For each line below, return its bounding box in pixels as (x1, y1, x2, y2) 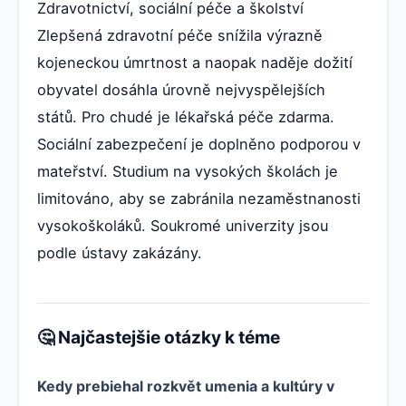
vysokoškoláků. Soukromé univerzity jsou (37, 217, 328, 236)
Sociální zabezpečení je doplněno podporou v (37, 135, 361, 154)
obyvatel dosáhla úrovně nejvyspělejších (37, 81, 325, 100)
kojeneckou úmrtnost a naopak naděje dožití (37, 53, 353, 72)
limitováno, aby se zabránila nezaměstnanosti (37, 189, 361, 208)
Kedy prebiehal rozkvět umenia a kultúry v (37, 377, 334, 396)
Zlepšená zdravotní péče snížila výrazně (37, 26, 323, 45)
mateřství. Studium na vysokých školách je (37, 162, 338, 181)
